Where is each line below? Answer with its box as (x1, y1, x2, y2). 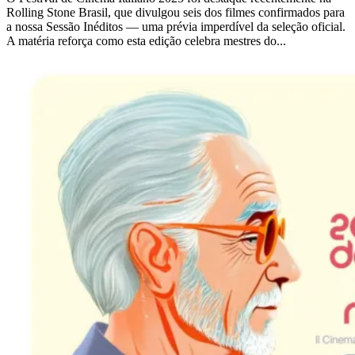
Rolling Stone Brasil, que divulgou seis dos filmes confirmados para (6, 6, 345, 20)
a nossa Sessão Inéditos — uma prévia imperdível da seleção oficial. (6, 20, 345, 34)
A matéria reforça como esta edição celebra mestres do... (6, 34, 286, 48)
